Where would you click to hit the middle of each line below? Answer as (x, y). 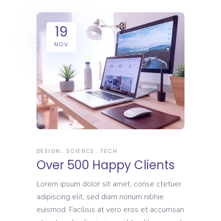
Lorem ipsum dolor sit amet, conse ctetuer (109, 184)
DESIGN (49, 151)
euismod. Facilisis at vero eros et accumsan (110, 209)
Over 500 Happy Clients (106, 165)
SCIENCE (80, 151)
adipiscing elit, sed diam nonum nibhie (100, 197)
